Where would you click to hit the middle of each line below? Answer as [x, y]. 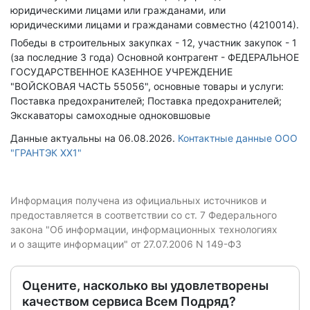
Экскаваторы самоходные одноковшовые [110, 115]
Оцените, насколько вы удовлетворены [145, 285]
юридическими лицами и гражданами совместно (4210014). [155, 25]
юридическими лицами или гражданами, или [118, 10]
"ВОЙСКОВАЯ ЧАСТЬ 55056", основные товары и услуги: [147, 86]
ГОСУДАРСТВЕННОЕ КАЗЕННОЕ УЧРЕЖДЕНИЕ [121, 72]
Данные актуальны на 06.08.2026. [94, 138]
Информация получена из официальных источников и [138, 200]
